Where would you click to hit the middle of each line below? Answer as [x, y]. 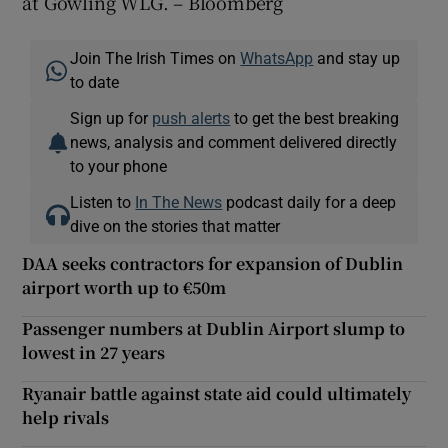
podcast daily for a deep [309, 202]
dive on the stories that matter [175, 226]
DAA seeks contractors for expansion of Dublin [213, 264]
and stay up [357, 58]
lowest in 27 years [94, 353]
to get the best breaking [315, 118]
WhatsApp [277, 58]
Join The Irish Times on [155, 58]
